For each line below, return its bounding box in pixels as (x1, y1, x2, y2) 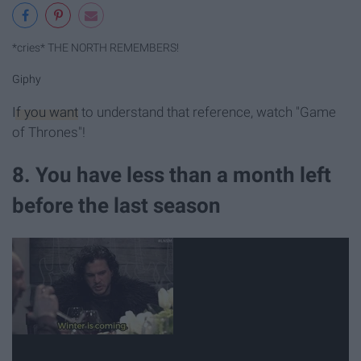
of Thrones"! (12, 123, 85, 140)
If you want (12, 103, 78, 120)
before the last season (12, 193, 221, 218)
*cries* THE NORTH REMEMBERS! (12, 41, 179, 56)
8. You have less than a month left (12, 162, 331, 187)
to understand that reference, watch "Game (78, 103, 336, 120)
